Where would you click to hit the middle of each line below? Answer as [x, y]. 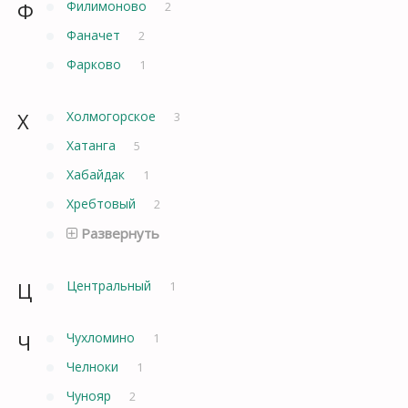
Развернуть [118, 233]
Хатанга [93, 145]
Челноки [94, 366]
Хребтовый [103, 203]
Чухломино [102, 337]
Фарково [96, 64]
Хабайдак [97, 174]
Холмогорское [113, 116]
